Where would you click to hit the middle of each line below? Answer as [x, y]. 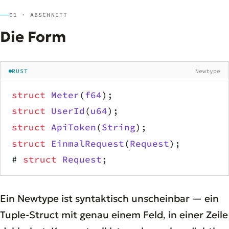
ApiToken [71, 127]
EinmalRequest [85, 143]
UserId [65, 111]
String [119, 127]
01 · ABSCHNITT [39, 15]
